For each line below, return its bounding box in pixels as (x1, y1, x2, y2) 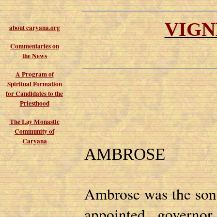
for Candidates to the (6, 89, 63, 98)
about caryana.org (9, 23, 60, 32)
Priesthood (19, 98, 49, 108)
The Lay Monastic (9, 117, 60, 126)
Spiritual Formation (7, 79, 62, 89)
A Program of (15, 69, 54, 79)
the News (22, 51, 47, 61)
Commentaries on (10, 41, 59, 51)
